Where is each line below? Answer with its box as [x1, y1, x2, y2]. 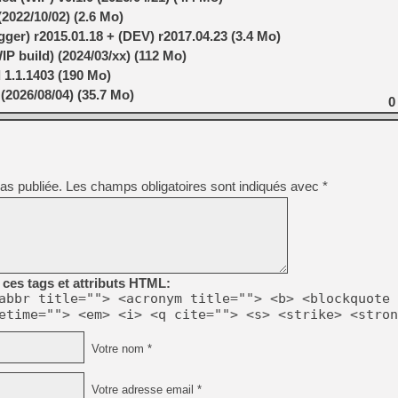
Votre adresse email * [88, 383, 202, 396]
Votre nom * [88, 342, 152, 355]
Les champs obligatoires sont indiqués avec [66, 179, 322, 195]
